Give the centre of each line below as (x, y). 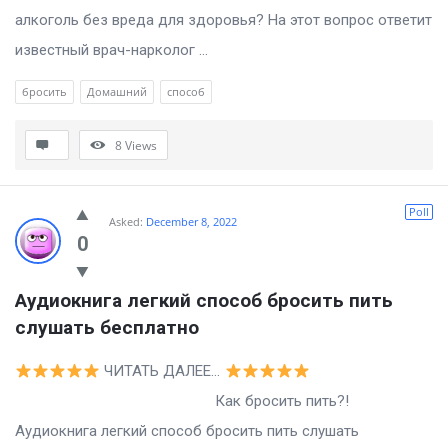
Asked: (126, 222)
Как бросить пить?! (182, 401)
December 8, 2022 (191, 222)
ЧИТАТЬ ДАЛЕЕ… (162, 371)
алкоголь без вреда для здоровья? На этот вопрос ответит (223, 20)
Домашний (117, 92)
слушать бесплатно (107, 328)
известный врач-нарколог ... (111, 50)
